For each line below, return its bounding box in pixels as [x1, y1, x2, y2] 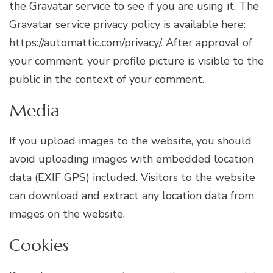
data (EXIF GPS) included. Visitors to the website [9, 170, 255, 185]
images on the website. [9, 207, 125, 222]
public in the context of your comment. [9, 71, 204, 87]
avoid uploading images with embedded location [9, 152, 253, 167]
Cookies [9, 235, 69, 257]
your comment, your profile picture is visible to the [9, 53, 264, 68]
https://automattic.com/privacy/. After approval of [9, 35, 252, 50]
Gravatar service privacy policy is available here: [9, 16, 246, 32]
